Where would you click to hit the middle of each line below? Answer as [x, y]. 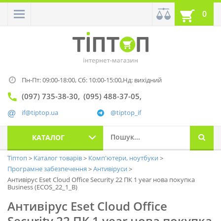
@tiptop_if [126, 113]
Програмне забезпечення [48, 169]
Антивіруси [111, 169]
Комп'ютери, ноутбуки [124, 158]
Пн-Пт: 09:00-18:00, [50, 80]
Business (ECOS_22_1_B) [42, 187]
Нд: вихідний [142, 80]
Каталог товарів [58, 158]
